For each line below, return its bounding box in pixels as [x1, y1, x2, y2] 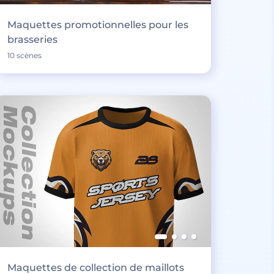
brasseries [7, 34, 57, 46]
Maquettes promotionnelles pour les [7, 19, 188, 31]
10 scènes [7, 51, 42, 61]
